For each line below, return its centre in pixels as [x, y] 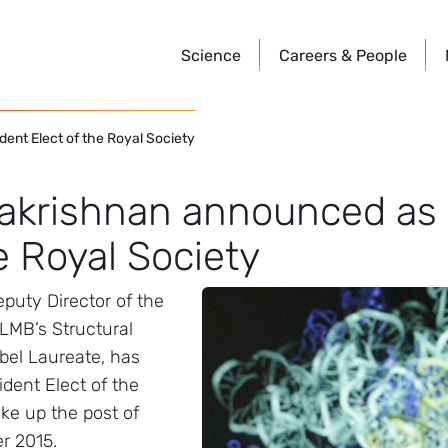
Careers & [317, 55]
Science [211, 55]
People [381, 55]
